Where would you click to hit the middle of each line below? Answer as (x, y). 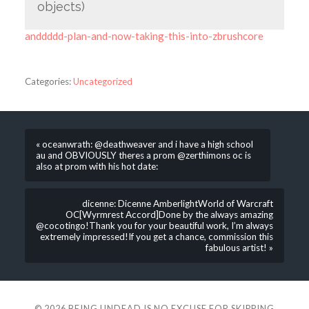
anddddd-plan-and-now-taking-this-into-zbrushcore (144, 36)
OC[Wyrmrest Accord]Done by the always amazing (170, 214)
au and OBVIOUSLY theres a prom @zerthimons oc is (143, 155)
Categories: (48, 82)
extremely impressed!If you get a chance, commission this (157, 236)
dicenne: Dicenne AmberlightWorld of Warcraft (178, 203)
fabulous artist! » (240, 247)
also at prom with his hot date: (97, 166)
